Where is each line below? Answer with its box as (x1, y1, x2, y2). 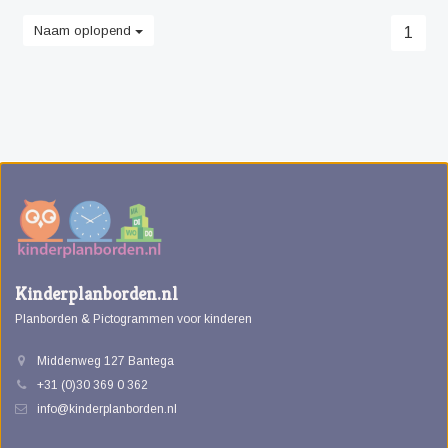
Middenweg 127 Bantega (37, 354, 174, 368)
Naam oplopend (33, 23, 135, 38)
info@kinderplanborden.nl (37, 402, 177, 416)
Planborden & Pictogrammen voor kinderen (15, 312, 252, 326)
